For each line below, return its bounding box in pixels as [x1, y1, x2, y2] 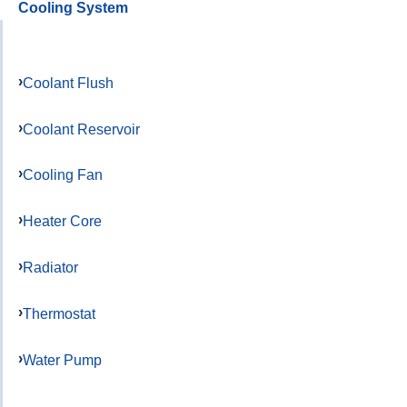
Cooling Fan [23, 166, 103, 184]
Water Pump [23, 351, 102, 368]
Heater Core [23, 213, 102, 230]
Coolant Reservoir [23, 120, 140, 137]
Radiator [23, 259, 78, 275]
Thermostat [23, 304, 95, 322]
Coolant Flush [23, 74, 114, 91]
